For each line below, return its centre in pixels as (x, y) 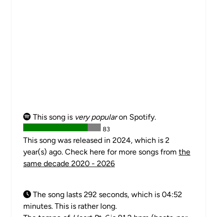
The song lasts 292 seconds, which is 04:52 (107, 194)
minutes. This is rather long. (70, 206)
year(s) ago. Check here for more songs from (101, 152)
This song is (53, 117)
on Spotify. (136, 117)
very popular (96, 117)
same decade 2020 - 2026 (69, 163)
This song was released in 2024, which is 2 (96, 140)
